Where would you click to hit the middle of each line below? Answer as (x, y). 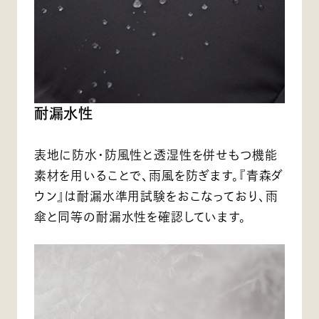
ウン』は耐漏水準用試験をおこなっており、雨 (156, 197)
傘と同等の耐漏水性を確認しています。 (140, 217)
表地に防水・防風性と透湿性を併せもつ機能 (156, 155)
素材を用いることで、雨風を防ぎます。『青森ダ (159, 176)
